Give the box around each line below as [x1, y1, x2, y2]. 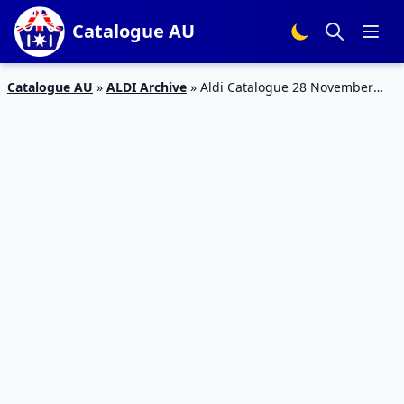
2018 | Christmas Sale [7, 97, 141, 115]
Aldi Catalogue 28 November [200, 78, 373, 96]
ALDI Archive [106, 78, 187, 96]
